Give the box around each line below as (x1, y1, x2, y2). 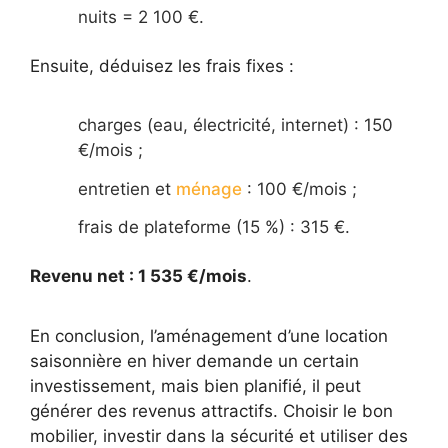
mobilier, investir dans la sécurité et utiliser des (30, 425, 408, 446)
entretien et (78, 178, 171, 199)
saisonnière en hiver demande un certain (30, 350, 359, 371)
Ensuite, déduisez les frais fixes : (30, 55, 294, 76)
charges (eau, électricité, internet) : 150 (78, 115, 393, 136)
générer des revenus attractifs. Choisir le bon (30, 400, 393, 421)
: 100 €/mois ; (242, 178, 357, 199)
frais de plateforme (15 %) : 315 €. (78, 217, 350, 238)
